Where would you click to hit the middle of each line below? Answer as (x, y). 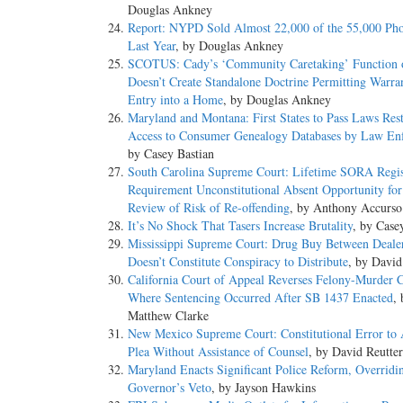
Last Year (152, 46)
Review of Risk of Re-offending (209, 208)
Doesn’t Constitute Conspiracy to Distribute (238, 262)
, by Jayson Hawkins (264, 388)
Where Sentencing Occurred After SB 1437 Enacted (260, 298)
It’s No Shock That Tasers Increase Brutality (240, 226)
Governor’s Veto (170, 388)
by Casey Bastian (171, 154)
